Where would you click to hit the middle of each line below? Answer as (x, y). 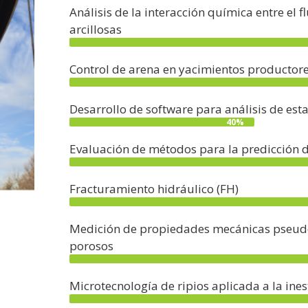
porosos (91, 245)
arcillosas (96, 29)
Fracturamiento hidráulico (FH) (154, 188)
